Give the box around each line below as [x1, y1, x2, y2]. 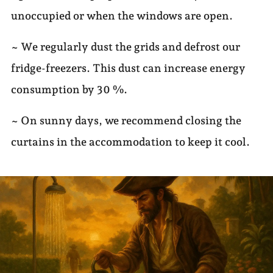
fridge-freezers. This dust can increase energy [10, 62, 246, 75]
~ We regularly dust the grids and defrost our [10, 40, 240, 54]
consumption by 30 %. [10, 83, 127, 96]
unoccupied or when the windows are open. [10, 9, 233, 23]
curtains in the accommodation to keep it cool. [10, 135, 250, 149]
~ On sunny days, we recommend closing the [10, 114, 241, 127]
